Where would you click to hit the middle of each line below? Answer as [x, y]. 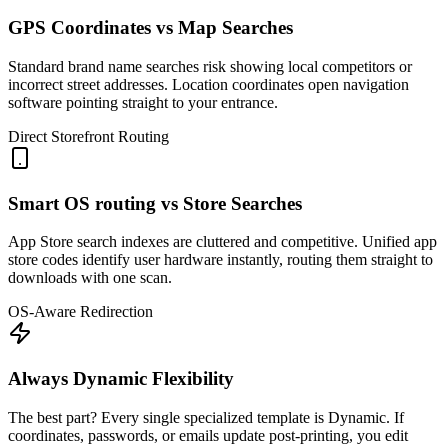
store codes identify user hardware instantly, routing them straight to [220, 260]
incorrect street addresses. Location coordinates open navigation [208, 85]
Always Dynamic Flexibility [121, 379]
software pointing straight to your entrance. [143, 103]
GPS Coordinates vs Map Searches [150, 28]
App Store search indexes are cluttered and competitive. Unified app [222, 242]
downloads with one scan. [90, 278]
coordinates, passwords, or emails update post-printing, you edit [208, 435]
